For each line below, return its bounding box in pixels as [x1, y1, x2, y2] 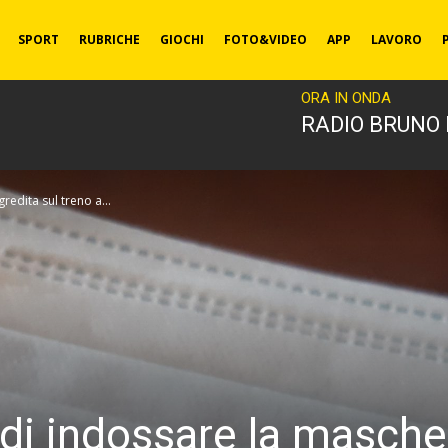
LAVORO [370, 31, 422, 48]
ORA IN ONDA [301, 89, 391, 107]
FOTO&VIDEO [223, 31, 307, 48]
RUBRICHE [78, 31, 140, 48]
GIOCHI [159, 31, 204, 48]
